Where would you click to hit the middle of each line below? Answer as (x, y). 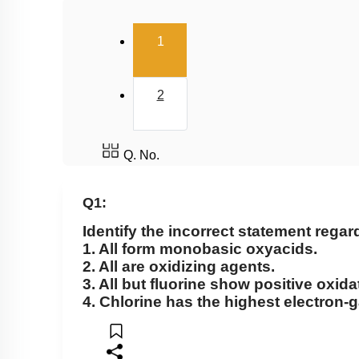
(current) (219, 39)
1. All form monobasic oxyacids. (200, 248)
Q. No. (141, 155)
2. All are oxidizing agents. (179, 266)
